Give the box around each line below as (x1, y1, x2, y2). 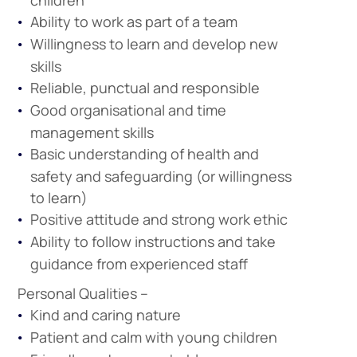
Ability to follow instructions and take (29, 232, 276, 251)
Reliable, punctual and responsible (29, 78, 260, 97)
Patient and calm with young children (29, 328, 277, 347)
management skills (29, 123, 154, 142)
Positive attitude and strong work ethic (29, 210, 288, 229)
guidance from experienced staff (29, 254, 248, 273)
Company (296, 126, 350, 141)
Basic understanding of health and (29, 144, 259, 163)
